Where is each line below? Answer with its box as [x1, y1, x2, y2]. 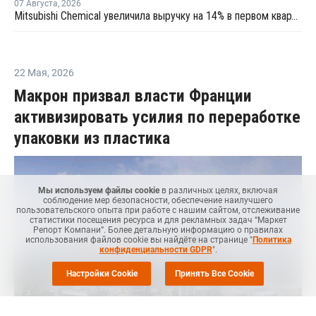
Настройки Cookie [66, 269, 138, 279]
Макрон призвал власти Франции [14, 86, 252, 107]
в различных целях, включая [159, 186, 278, 195]
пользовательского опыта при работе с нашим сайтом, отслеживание [16, 205, 300, 215]
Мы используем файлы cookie [38, 186, 159, 195]
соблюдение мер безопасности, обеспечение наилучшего [43, 195, 273, 205]
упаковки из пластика [14, 128, 170, 149]
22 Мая [14, 67, 47, 79]
